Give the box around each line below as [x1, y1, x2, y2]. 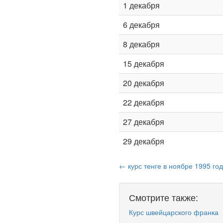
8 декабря [123, 38, 160, 50]
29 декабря [123, 135, 164, 147]
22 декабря [123, 97, 164, 108]
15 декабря [123, 58, 164, 69]
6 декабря [123, 19, 160, 30]
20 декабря [123, 77, 164, 89]
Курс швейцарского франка [129, 207, 219, 217]
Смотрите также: [129, 191, 198, 204]
